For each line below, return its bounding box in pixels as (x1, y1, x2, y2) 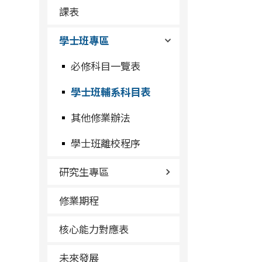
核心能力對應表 (59, 222, 129, 236)
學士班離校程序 (71, 136, 141, 150)
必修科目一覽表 (71, 58, 141, 73)
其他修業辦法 (71, 110, 131, 125)
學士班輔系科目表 (71, 84, 151, 99)
